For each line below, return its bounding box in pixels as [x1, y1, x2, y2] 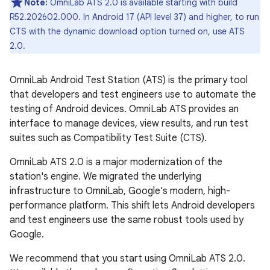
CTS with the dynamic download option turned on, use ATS [10, 26, 245, 37]
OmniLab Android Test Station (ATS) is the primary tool [10, 74, 248, 86]
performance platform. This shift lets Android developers [10, 199, 255, 212]
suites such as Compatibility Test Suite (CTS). [10, 132, 207, 144]
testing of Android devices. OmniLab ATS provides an [10, 103, 239, 115]
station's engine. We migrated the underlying [10, 171, 201, 183]
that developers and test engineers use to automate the [10, 89, 256, 101]
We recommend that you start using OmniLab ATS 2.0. [10, 253, 245, 265]
